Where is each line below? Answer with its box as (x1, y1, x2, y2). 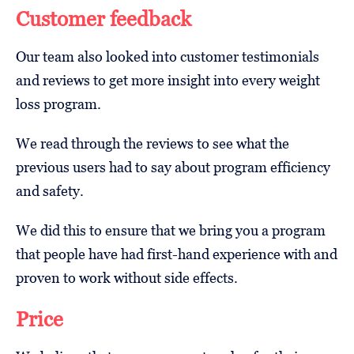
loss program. (16, 95, 101, 112)
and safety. (16, 182, 84, 199)
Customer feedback (16, 6, 191, 31)
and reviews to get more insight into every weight (16, 71, 320, 88)
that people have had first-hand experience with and (16, 245, 337, 262)
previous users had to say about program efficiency (16, 158, 330, 175)
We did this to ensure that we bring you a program (16, 221, 326, 239)
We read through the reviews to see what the (16, 134, 289, 152)
